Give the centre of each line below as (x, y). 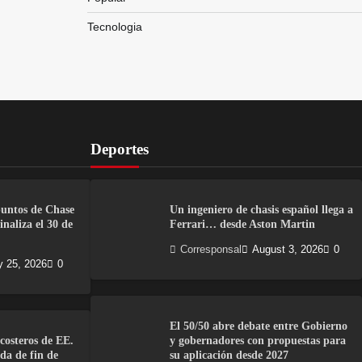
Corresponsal (211, 250)
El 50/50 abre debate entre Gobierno (259, 326)
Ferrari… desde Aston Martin (242, 224)
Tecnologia (114, 27)
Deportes (120, 149)
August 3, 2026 (288, 250)
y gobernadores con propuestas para (258, 341)
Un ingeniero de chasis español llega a (261, 209)
